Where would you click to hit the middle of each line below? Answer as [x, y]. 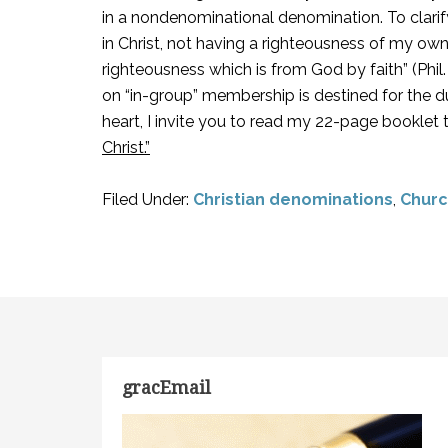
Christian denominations [293, 199]
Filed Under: [147, 199]
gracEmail [166, 387]
